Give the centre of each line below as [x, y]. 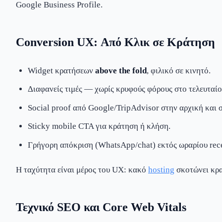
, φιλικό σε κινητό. [179, 70]
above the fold [121, 70]
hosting [161, 169]
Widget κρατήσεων [61, 70]
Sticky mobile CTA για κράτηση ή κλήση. [99, 126]
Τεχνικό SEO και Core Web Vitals [101, 207]
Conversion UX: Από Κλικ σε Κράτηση [115, 42]
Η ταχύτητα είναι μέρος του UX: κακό [82, 169]
